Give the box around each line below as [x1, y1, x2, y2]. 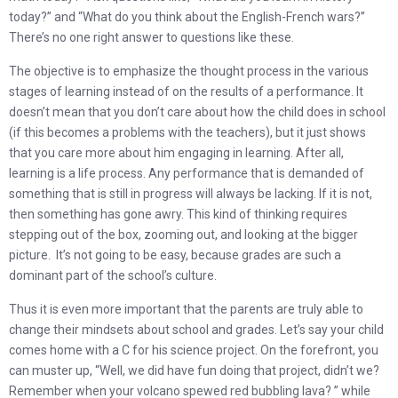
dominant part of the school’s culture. [9, 268, 217, 283]
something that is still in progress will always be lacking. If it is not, [9, 187, 372, 201]
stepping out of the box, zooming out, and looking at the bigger [9, 227, 358, 242]
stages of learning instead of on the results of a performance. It [9, 84, 363, 99]
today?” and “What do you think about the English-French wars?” [9, 10, 365, 24]
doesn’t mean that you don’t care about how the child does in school [9, 105, 386, 119]
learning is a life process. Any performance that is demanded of [9, 166, 364, 180]
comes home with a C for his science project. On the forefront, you [9, 343, 378, 357]
